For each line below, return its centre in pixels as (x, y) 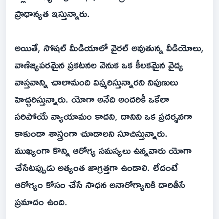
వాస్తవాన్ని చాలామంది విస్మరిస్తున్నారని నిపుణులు (96, 82)
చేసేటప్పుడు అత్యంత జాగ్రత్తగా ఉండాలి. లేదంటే (96, 167)
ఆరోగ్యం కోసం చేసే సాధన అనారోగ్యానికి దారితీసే (100, 185)
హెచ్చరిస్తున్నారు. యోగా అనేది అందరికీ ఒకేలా (92, 99)
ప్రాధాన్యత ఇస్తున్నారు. (52, 13)
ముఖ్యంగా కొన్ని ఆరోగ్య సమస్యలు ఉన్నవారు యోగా (103, 150)
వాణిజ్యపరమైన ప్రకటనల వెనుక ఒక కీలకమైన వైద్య (99, 65)
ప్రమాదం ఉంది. (41, 202)
